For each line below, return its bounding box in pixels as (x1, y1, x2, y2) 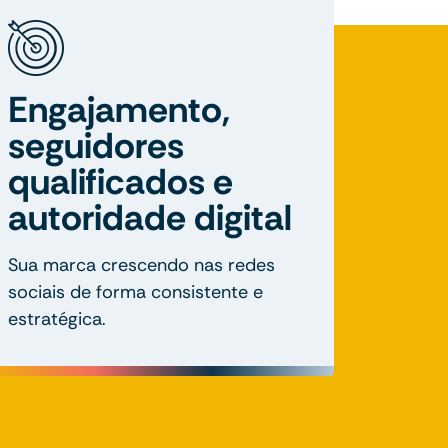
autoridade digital (8, 194, 292, 242)
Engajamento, (8, 86, 230, 134)
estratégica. (8, 307, 106, 332)
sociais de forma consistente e (8, 280, 263, 305)
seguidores (8, 122, 184, 170)
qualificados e (8, 158, 233, 206)
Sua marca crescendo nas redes (8, 253, 275, 278)
